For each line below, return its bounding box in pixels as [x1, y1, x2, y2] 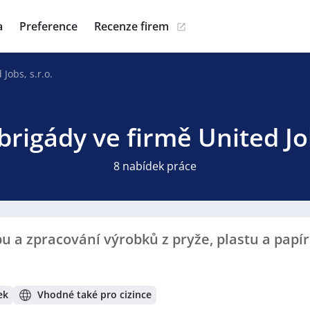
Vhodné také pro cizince [37, 288, 152, 302]
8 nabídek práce [113, 158, 197, 174]
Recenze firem [94, 19, 169, 34]
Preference [19, 19, 77, 34]
